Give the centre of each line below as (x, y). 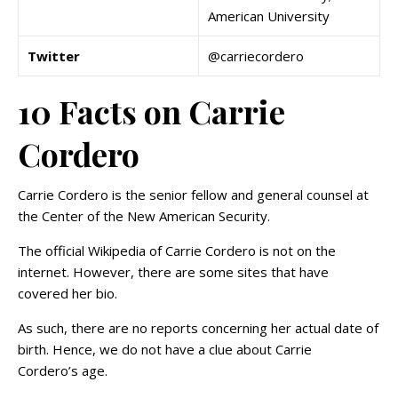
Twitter (54, 56)
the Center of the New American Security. (144, 216)
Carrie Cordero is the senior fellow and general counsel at (193, 195)
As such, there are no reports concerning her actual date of (198, 328)
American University (269, 16)
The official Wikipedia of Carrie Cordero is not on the (177, 251)
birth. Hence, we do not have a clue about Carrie (165, 350)
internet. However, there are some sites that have (173, 272)
